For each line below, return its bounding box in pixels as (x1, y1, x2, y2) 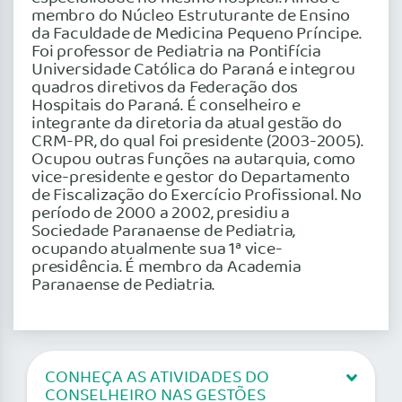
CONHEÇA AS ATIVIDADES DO (45, 364, 269, 392)
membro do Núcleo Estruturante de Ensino (31, 2, 351, 30)
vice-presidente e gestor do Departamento (31, 163, 350, 191)
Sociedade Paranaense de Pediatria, (31, 217, 296, 245)
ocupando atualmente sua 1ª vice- (31, 235, 283, 263)
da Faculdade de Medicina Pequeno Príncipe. (31, 20, 362, 48)
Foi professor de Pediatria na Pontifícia (31, 38, 321, 66)
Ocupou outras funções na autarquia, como (31, 145, 355, 173)
